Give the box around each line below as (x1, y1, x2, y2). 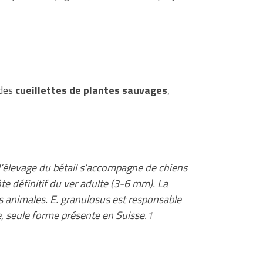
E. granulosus (50, 191, 110, 208)
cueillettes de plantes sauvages (15, 82, 167, 99)
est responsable (110, 191, 181, 208)
